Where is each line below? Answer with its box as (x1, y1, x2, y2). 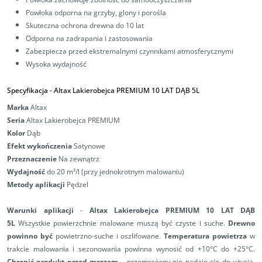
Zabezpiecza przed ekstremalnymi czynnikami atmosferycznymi (26, 46, 233, 57)
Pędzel (65, 180, 88, 190)
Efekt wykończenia (7, 141, 72, 151)
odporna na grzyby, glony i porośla (54, 8, 166, 18)
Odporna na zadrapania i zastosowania (26, 33, 153, 44)
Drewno (228, 218, 255, 229)
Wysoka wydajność (26, 59, 87, 70)
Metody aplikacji (7, 180, 65, 190)
